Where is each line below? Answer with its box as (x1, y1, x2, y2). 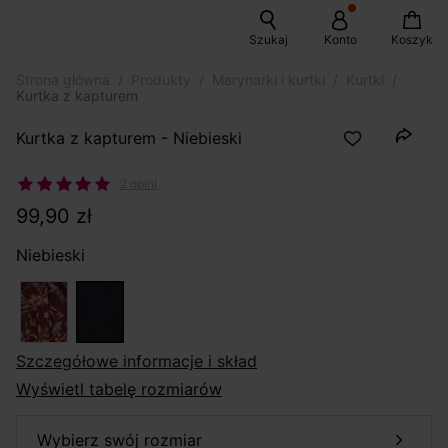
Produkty (131, 71, 191, 88)
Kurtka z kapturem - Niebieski (16, 127, 242, 148)
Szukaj (248, 32, 288, 47)
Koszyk (391, 32, 433, 47)
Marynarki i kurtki (212, 71, 325, 88)
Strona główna (16, 71, 110, 88)
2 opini (120, 176, 157, 191)
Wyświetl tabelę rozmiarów (16, 379, 222, 399)
